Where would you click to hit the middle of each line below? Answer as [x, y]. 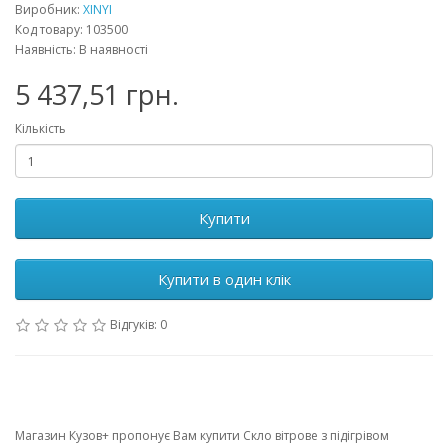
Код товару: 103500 [71, 29]
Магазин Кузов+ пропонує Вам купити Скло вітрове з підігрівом [202, 435]
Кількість [40, 128]
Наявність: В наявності [81, 49]
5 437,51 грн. [97, 94]
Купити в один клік [224, 279]
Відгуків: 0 [138, 324]
